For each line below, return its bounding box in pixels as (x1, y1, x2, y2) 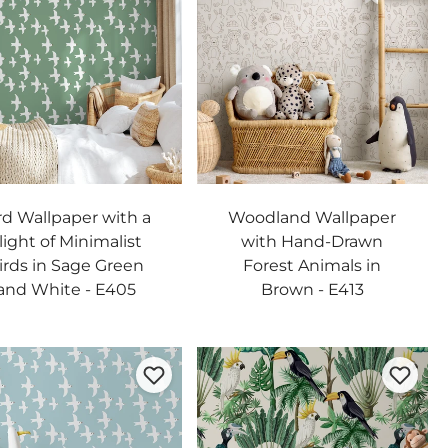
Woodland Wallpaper (228, 208, 397, 227)
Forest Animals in (243, 256, 382, 275)
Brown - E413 (260, 280, 364, 299)
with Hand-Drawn (241, 232, 384, 251)
